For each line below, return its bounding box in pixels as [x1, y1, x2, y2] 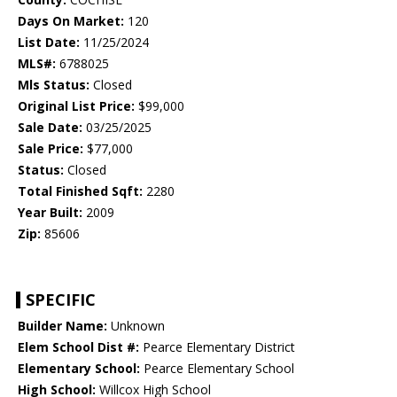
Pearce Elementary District [139, 339, 295, 356]
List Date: [18, 34, 80, 51]
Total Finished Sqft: [18, 183, 143, 200]
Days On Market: [18, 12, 124, 30]
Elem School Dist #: [18, 339, 139, 356]
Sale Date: [18, 119, 82, 136]
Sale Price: [18, 140, 83, 158]
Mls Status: [18, 76, 90, 94]
